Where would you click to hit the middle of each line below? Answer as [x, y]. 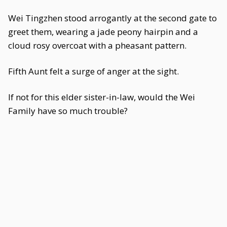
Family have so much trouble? [68, 111]
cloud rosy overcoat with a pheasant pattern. [97, 45]
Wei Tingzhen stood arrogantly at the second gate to [112, 18]
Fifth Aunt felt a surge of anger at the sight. [93, 71]
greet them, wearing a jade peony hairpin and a [103, 32]
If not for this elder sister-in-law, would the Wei [102, 97]
